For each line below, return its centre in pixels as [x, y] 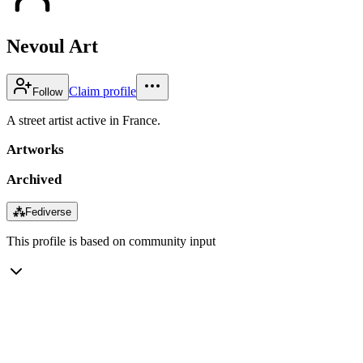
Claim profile [102, 91]
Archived [34, 179]
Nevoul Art [52, 46]
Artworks [35, 149]
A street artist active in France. [83, 120]
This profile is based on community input [111, 241]
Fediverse [48, 211]
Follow [47, 92]
